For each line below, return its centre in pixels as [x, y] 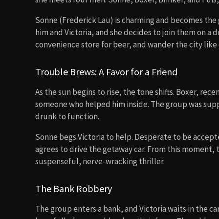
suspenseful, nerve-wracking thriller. [100, 161]
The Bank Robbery [74, 188]
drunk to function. [67, 116]
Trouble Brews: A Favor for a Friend [106, 72]
